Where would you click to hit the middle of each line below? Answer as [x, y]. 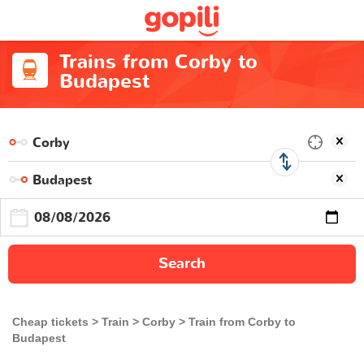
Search [182, 264]
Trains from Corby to [158, 62]
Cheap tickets [50, 322]
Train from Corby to [242, 322]
